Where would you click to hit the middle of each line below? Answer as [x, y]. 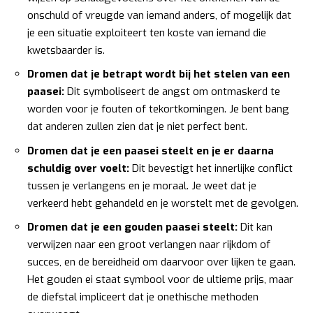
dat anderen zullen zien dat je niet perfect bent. [137, 127]
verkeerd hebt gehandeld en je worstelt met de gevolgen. [163, 203]
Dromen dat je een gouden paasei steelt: [132, 227]
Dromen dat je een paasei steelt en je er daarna [151, 151]
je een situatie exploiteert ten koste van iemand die [147, 32]
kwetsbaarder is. [66, 50]
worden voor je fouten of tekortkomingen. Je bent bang [158, 109]
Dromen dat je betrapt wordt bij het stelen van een [159, 74]
